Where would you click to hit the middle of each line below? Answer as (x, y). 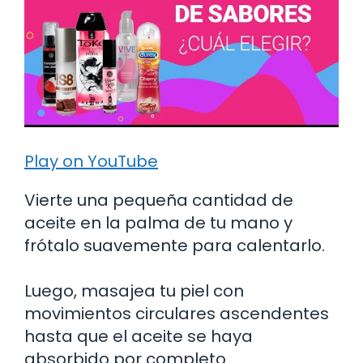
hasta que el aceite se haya (139, 336)
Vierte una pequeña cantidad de (159, 200)
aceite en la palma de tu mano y (158, 222)
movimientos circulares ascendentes (177, 313)
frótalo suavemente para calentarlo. (175, 245)
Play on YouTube (91, 161)
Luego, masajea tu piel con (134, 290)
